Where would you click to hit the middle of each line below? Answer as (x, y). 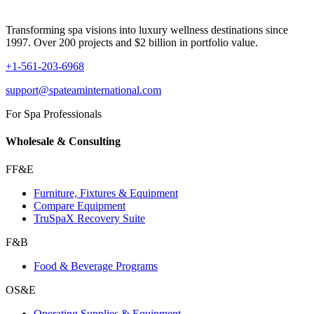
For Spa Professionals (54, 114)
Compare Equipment (80, 205)
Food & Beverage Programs (96, 266)
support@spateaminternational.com (83, 90)
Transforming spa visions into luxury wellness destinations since (147, 30)
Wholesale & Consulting (63, 142)
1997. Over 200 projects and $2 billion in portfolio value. (132, 42)
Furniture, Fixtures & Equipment (106, 193)
